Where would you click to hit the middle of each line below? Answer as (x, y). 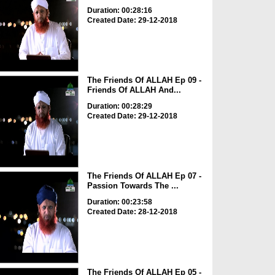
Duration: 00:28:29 (119, 106)
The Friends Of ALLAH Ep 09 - (144, 80)
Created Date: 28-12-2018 (132, 212)
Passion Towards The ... (133, 186)
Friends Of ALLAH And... (134, 90)
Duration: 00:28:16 (119, 10)
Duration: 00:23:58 (119, 202)
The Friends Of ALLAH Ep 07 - (144, 176)
